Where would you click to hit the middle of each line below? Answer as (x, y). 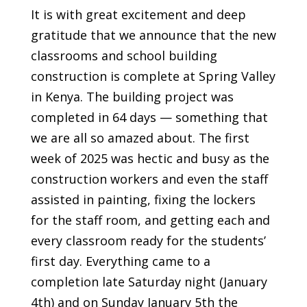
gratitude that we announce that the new (153, 35)
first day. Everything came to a (120, 261)
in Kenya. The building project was (132, 97)
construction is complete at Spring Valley (153, 76)
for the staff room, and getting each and (150, 220)
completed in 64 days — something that (149, 118)
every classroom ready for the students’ (148, 241)
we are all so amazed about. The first (140, 138)
